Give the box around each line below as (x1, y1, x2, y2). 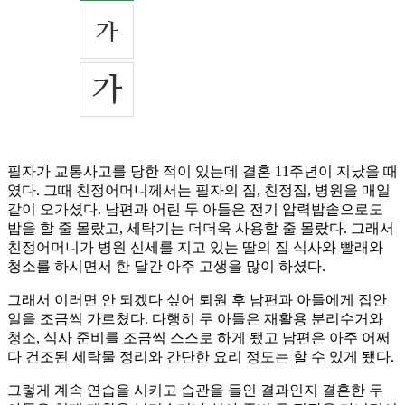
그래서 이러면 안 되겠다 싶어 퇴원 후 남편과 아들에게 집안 (7, 292, 387, 308)
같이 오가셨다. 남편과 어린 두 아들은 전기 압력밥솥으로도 (7, 202, 383, 218)
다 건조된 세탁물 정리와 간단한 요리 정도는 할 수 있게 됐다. (7, 349, 394, 365)
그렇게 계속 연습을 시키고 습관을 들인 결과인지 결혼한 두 (7, 382, 383, 399)
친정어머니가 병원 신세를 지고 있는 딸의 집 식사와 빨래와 (7, 240, 383, 256)
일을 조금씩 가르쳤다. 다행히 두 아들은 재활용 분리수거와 (7, 311, 383, 327)
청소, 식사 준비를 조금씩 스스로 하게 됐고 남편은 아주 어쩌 (7, 330, 391, 346)
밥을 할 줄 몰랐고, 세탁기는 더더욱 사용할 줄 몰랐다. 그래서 (7, 221, 394, 237)
